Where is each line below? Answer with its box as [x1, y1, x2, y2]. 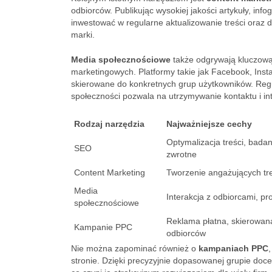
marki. [71, 30, 95, 39]
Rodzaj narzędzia [74, 119, 144, 129]
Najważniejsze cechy [166, 119, 252, 129]
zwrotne [166, 149, 197, 159]
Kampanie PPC [74, 222, 132, 232]
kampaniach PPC [199, 243, 268, 253]
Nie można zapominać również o [71, 243, 199, 253]
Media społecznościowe [71, 55, 171, 64]
